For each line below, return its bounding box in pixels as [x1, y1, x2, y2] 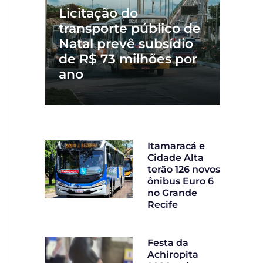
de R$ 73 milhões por [59, 51, 197, 68]
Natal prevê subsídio [59, 36, 193, 52]
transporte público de [59, 21, 201, 37]
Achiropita [147, 249, 198, 261]
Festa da [147, 237, 188, 249]
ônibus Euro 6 [147, 176, 214, 187]
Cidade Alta [147, 152, 204, 164]
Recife [147, 199, 178, 211]
